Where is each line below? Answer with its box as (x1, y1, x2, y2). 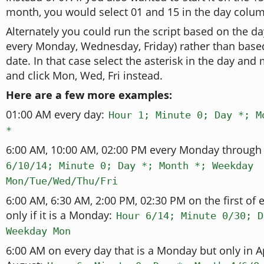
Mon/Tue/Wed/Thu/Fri (6, 175, 118, 187)
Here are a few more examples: (6, 88, 172, 102)
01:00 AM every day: (6, 107, 107, 121)
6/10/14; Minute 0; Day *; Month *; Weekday (6, 160, 253, 171)
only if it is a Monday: (6, 208, 115, 222)
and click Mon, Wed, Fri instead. (6, 68, 163, 82)
